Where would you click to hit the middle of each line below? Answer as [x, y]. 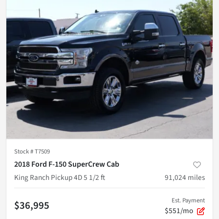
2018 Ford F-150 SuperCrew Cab [67, 164]
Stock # [24, 152]
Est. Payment [188, 201]
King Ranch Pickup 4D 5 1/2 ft [60, 178]
